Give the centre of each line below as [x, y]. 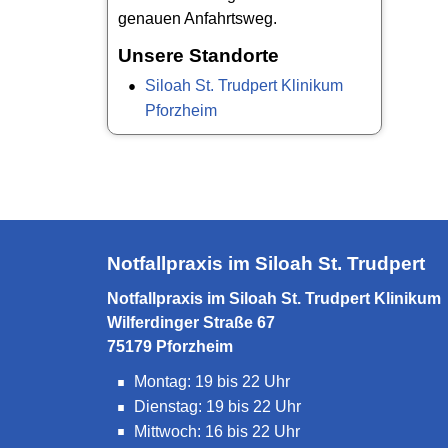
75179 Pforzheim [170, 346]
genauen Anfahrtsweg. [197, 18]
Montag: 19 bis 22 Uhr [212, 381]
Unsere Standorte [198, 55]
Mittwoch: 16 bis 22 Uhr [217, 431]
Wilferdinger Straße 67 [191, 322]
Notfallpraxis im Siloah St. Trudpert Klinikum [274, 298]
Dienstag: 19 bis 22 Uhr [217, 406]
